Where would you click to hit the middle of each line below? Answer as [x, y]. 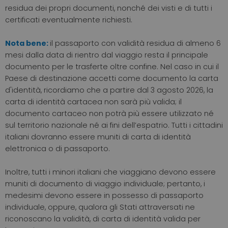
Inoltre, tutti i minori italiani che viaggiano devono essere [110, 172]
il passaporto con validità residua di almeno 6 [135, 44]
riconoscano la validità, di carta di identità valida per [103, 219]
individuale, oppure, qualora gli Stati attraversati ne [100, 207]
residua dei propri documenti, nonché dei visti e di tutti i [109, 8]
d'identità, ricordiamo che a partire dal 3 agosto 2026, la [109, 90]
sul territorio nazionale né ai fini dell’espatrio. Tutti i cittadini [114, 125]
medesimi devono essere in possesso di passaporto [104, 196]
